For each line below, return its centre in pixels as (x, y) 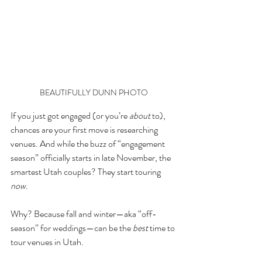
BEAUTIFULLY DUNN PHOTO (94, 93)
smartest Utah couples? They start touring (87, 172)
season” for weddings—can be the (72, 228)
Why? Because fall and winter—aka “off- (84, 214)
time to (162, 228)
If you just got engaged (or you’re (70, 116)
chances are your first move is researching (85, 130)
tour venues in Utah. (47, 242)
